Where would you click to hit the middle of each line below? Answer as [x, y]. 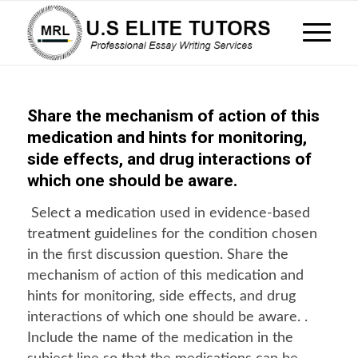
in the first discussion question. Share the [157, 255]
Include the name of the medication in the [160, 338]
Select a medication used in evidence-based [168, 213]
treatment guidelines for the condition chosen [172, 234]
